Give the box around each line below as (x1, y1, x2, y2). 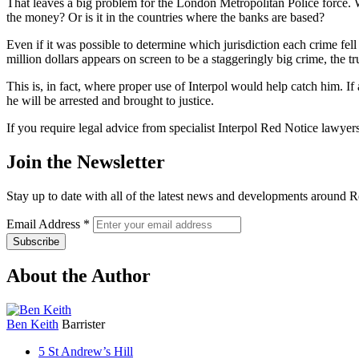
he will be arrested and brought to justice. (6, 93, 214, 107)
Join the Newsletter (6, 151, 165, 172)
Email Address (6, 216, 83, 231)
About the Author (6, 265, 151, 287)
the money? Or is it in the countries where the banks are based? (6, 10, 325, 24)
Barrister (62, 317, 105, 332)
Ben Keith (6, 317, 58, 332)
